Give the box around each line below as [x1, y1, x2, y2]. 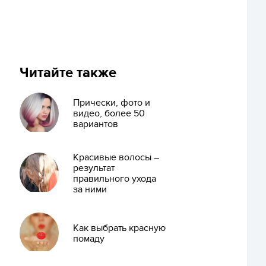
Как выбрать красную [72, 221, 166, 234]
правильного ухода [72, 172, 156, 185]
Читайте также [20, 64, 116, 81]
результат [72, 161, 115, 174]
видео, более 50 [72, 107, 145, 119]
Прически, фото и [72, 96, 150, 109]
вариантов [72, 118, 118, 130]
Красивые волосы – [72, 151, 159, 163]
